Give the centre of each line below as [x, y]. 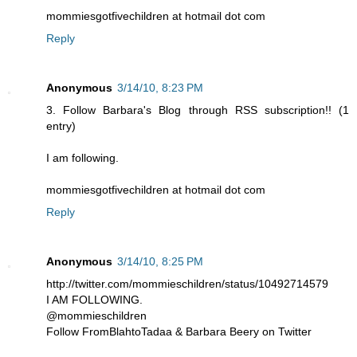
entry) [61, 126]
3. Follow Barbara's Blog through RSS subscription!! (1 [198, 110]
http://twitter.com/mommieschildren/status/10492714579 [187, 284]
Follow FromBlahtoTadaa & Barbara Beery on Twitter [179, 332]
